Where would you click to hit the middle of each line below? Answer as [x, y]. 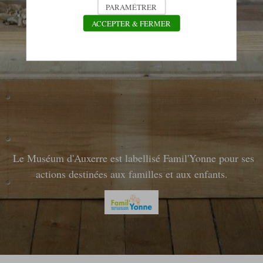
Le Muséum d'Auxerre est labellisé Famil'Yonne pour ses [131, 158]
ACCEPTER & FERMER [131, 23]
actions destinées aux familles [100, 174]
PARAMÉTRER [131, 6]
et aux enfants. [196, 174]
